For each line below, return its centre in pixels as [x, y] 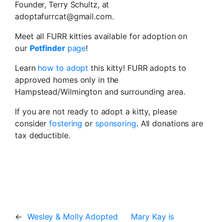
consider [32, 124]
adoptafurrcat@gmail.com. [64, 17]
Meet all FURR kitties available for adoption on [101, 36]
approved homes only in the [67, 80]
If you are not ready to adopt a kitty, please [96, 112]
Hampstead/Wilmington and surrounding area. [100, 92]
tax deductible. [43, 136]
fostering [66, 124]
